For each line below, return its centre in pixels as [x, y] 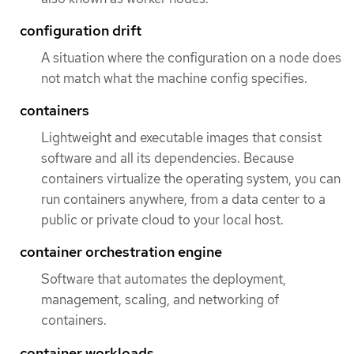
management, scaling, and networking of [160, 300]
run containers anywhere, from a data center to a [183, 200]
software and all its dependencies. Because [168, 158]
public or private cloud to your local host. [162, 220]
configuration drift [81, 30]
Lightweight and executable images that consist [181, 138]
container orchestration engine [121, 252]
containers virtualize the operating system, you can [191, 179]
